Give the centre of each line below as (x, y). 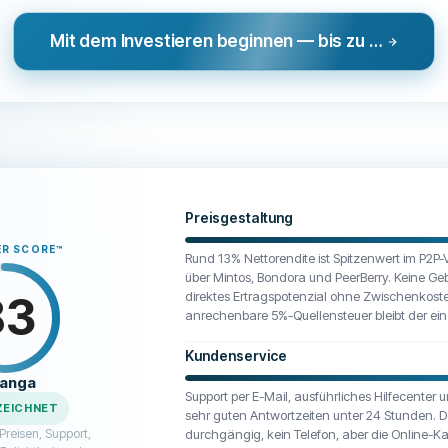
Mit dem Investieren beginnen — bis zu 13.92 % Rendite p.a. (375, 41)
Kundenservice (236, 355)
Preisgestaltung (239, 217)
